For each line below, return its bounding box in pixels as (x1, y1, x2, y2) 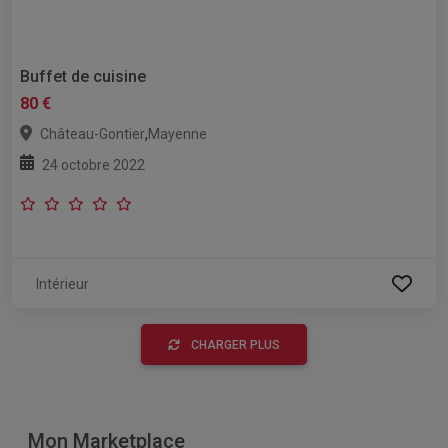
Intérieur (36, 276, 89, 292)
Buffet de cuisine (20, 67, 146, 86)
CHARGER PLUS (191, 338, 280, 352)
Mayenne (148, 126, 207, 142)
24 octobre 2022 (42, 157, 145, 173)
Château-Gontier (40, 126, 145, 142)
